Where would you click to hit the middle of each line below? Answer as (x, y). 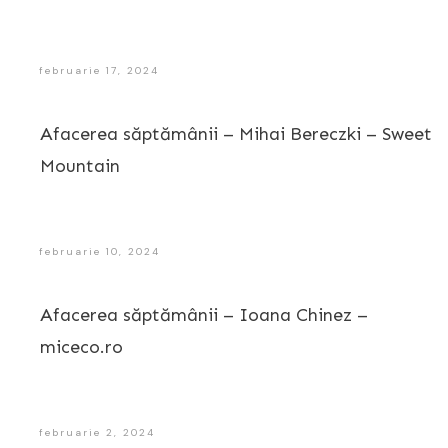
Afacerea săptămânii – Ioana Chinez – (204, 315)
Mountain (80, 166)
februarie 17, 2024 (99, 71)
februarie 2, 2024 (97, 433)
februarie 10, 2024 (99, 252)
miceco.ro (81, 347)
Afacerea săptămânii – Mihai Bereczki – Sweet (236, 134)
